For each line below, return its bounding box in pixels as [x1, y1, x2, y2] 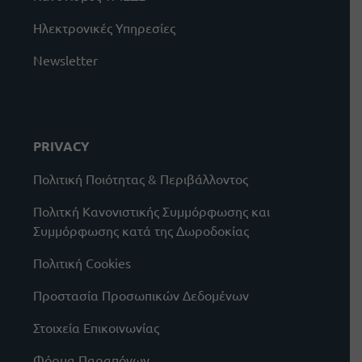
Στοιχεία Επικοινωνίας [32, 319, 159, 336]
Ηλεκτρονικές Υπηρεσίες [32, 19, 175, 36]
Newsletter [32, 52, 98, 69]
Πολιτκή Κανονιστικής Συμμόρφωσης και [32, 203, 270, 220]
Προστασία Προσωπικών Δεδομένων [32, 287, 252, 304]
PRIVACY [32, 137, 90, 155]
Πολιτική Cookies [32, 255, 131, 271]
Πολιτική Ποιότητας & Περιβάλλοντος [32, 170, 251, 187]
